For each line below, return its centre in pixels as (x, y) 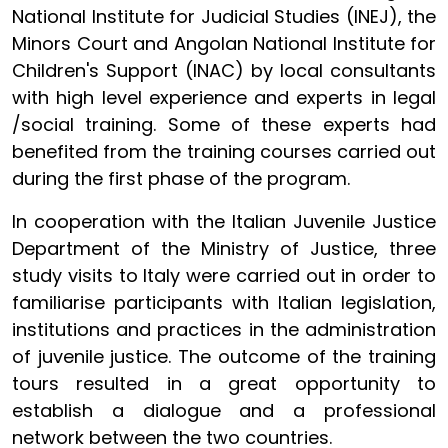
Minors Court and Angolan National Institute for (224, 43)
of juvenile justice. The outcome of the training (224, 356)
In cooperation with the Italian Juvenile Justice (224, 221)
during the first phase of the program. (181, 178)
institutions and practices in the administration (224, 329)
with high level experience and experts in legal (224, 97)
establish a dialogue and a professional (224, 410)
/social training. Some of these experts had (224, 124)
